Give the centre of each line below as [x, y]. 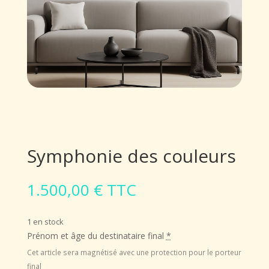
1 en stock [45, 222]
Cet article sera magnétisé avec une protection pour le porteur [134, 252]
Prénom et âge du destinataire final [95, 236]
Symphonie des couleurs [131, 156]
